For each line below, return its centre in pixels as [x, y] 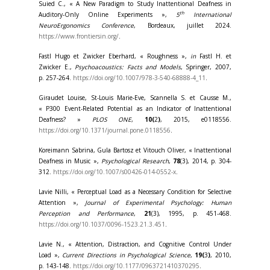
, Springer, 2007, [206, 67]
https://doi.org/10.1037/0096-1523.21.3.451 [102, 224]
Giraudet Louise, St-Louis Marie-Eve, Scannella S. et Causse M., [135, 98]
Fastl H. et [214, 56]
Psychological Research [135, 161]
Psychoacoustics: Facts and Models [128, 67]
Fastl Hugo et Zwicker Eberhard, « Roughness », [115, 56]
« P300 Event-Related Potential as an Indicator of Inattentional [135, 108]
